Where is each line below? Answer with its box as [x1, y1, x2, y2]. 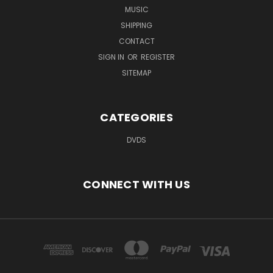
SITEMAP [122, 68, 151, 79]
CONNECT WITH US [83, 177, 190, 193]
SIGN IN [98, 52, 126, 63]
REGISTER [141, 52, 175, 63]
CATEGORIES [100, 110, 173, 126]
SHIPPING [121, 20, 152, 31]
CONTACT [118, 36, 155, 47]
